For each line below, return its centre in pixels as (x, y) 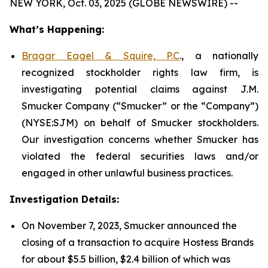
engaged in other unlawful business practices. (127, 173)
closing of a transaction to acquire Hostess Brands (138, 242)
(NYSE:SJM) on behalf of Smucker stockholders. (140, 123)
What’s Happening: (57, 29)
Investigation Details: (64, 199)
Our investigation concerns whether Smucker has (140, 139)
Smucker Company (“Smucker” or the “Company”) (140, 106)
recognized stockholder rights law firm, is (140, 72)
